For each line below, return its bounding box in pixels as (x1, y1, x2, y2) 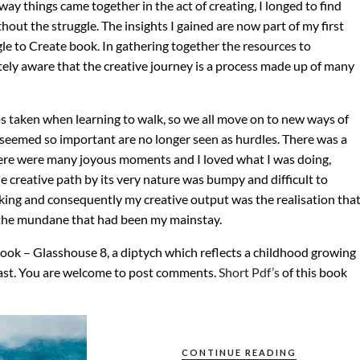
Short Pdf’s (219, 264, 280, 280)
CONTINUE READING (182, 347, 297, 358)
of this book (280, 264, 347, 280)
